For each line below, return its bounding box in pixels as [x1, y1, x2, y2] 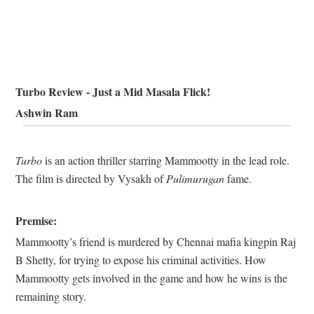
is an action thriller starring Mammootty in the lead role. [42, 153, 289, 168]
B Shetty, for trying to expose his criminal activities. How [15, 252, 266, 268]
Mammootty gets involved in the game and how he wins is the [15, 271, 287, 286]
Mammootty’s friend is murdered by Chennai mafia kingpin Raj [15, 234, 296, 250]
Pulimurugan [166, 171, 224, 186]
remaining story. [15, 289, 86, 304]
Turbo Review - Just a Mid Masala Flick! [15, 83, 210, 100]
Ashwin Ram [15, 104, 78, 121]
